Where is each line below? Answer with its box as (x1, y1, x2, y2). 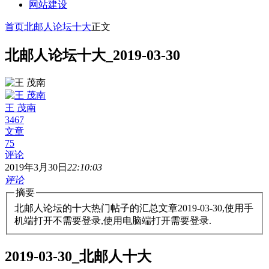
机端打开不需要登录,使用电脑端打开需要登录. (14, 216, 211, 226)
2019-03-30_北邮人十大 (5, 249, 151, 265)
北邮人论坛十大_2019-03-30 (5, 47, 180, 63)
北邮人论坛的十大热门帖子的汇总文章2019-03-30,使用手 (14, 203, 253, 214)
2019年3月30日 (5, 162, 67, 172)
